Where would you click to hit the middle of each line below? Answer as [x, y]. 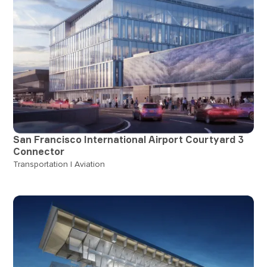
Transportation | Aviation [59, 164]
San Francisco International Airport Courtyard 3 [129, 139]
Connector [39, 151]
